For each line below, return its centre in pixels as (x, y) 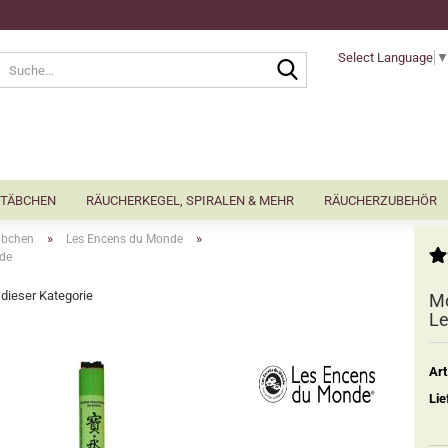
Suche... (328, 59)
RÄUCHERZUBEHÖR (380, 200)
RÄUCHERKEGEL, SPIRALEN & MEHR (189, 200)
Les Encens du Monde (124, 239)
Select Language (385, 57)
